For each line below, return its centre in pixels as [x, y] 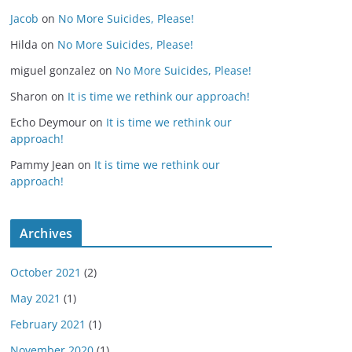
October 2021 [46, 272]
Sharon [29, 96]
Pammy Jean [42, 165]
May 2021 [35, 298]
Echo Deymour [48, 122]
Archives [46, 233]
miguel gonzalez [53, 70]
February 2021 [48, 324]
